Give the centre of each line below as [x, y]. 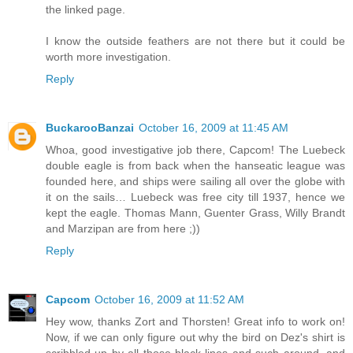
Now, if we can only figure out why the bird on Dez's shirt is [195, 337]
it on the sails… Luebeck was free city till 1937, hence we [195, 197]
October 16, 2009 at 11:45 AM [214, 127]
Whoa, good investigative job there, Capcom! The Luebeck [195, 149]
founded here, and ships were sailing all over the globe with [195, 181]
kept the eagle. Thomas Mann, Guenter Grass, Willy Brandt [195, 212]
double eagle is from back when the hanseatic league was [195, 165]
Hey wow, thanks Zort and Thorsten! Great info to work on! [195, 321]
